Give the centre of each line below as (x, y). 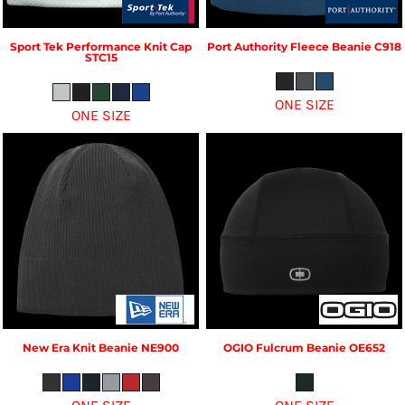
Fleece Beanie (331, 46)
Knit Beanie (105, 347)
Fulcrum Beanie (301, 347)
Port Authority (247, 46)
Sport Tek (37, 46)
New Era (46, 347)
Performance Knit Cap (129, 46)
